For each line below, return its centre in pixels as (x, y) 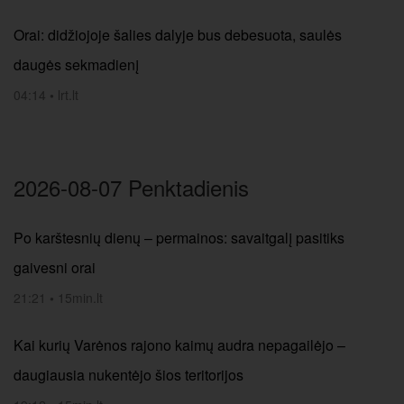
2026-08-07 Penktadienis (131, 187)
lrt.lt (68, 95)
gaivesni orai (55, 267)
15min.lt (80, 298)
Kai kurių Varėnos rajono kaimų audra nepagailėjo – (179, 345)
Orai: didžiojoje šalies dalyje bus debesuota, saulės (178, 35)
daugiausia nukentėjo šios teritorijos (129, 375)
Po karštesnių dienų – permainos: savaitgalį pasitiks (179, 238)
